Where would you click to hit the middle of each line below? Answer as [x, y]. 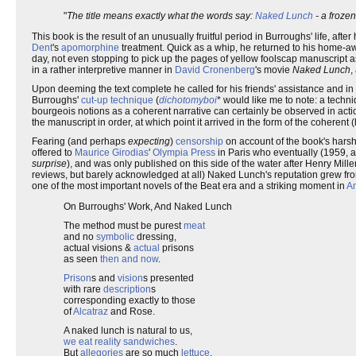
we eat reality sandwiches [119, 342]
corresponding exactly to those [130, 300]
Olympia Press [184, 153]
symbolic [115, 237]
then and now [129, 259]
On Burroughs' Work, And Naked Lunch [148, 207]
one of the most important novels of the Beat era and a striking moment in [189, 186]
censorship [199, 141]
